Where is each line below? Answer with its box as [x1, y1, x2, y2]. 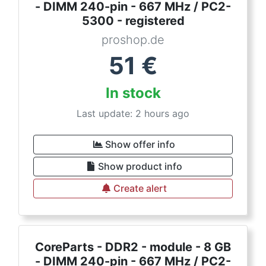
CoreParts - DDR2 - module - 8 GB [35, 240, 231, 254]
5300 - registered [81, 14, 185, 28]
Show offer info [105, 138, 175, 150]
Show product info [98, 160, 182, 172]
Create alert [113, 182, 167, 194]
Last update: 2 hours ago [77, 107, 189, 119]
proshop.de [102, 33, 164, 47]
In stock [105, 84, 161, 102]
